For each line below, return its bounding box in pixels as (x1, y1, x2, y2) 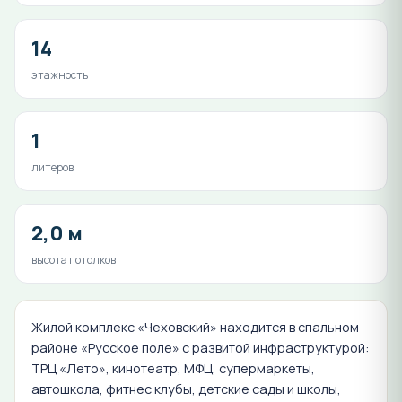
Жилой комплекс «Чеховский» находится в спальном (31, 318, 359, 336)
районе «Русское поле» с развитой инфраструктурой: (31, 338, 369, 356)
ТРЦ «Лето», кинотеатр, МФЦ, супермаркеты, (31, 359, 315, 377)
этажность (31, 66, 88, 83)
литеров (31, 159, 74, 175)
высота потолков (31, 251, 116, 267)
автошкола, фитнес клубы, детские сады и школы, (31, 380, 341, 398)
